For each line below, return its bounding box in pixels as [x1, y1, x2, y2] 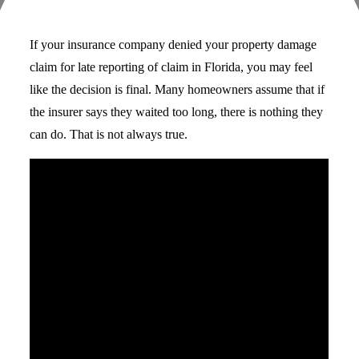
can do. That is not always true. [30, 127, 188, 142]
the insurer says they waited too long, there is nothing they [30, 105, 324, 119]
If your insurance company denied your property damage [30, 38, 317, 52]
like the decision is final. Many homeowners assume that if [30, 83, 325, 97]
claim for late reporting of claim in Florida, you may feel [30, 60, 313, 75]
